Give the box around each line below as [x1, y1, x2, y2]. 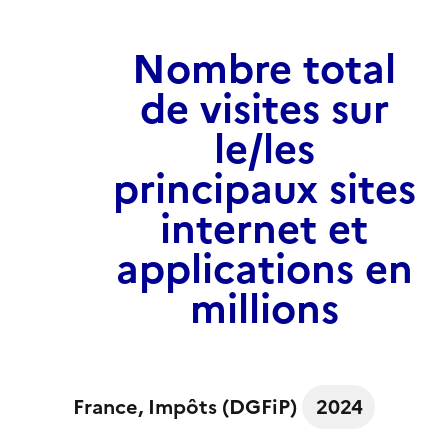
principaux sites [112, 159, 416, 219]
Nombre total [132, 39, 396, 99]
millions [189, 279, 339, 339]
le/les [213, 119, 315, 179]
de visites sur [139, 79, 389, 139]
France [73, 392, 139, 422]
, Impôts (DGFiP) [138, 392, 303, 422]
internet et [160, 199, 368, 259]
